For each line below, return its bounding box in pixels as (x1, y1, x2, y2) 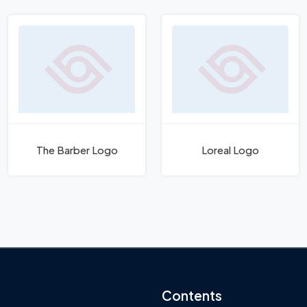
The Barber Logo (36, 143, 118, 156)
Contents (162, 286, 222, 304)
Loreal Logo (201, 143, 259, 156)
